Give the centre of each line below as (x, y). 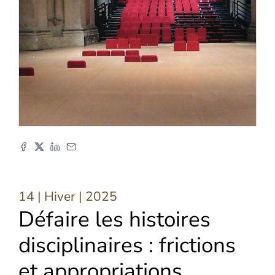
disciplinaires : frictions (127, 245)
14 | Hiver (47, 196)
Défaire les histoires (114, 219)
